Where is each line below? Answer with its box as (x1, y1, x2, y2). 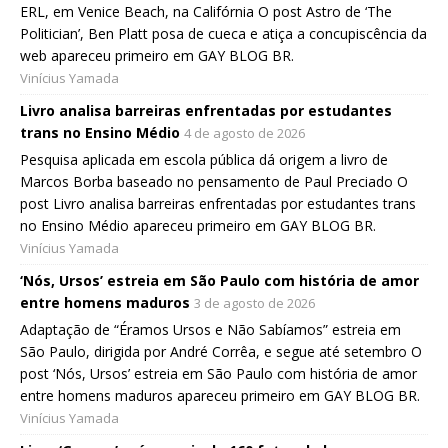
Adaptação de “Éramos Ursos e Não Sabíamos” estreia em (20, 320, 401, 340)
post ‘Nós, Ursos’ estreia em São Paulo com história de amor (20, 364, 417, 384)
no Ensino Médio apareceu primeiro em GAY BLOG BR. (20, 216, 376, 236)
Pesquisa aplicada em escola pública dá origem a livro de (20, 150, 388, 170)
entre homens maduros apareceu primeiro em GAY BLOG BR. (20, 386, 420, 406)
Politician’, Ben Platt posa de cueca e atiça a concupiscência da (20, 24, 427, 44)
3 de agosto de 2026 (194, 294, 315, 313)
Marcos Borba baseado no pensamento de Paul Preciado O (20, 172, 408, 192)
